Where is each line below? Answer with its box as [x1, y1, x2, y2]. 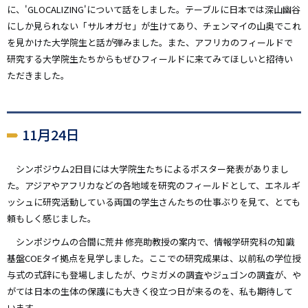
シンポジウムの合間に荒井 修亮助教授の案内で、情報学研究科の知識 [7, 235, 294, 249]
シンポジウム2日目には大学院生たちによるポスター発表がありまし [7, 162, 289, 176]
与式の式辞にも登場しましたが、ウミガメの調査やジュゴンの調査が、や [7, 268, 301, 282]
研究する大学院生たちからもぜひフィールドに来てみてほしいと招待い [7, 52, 293, 66]
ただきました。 [7, 69, 69, 82]
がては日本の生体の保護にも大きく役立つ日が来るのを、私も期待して [7, 285, 293, 298]
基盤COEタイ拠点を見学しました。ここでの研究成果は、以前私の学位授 [7, 252, 301, 265]
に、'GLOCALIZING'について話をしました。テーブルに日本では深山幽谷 [7, 3, 300, 16]
